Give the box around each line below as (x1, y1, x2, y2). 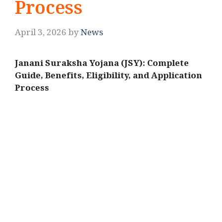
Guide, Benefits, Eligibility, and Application (15, 70, 202, 84)
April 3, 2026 (15, 27, 66, 41)
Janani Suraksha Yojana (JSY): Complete (15, 58, 189, 72)
